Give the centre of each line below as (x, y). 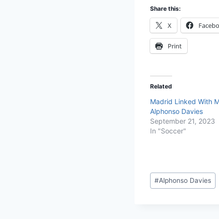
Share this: (165, 8)
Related (161, 86)
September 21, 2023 (183, 121)
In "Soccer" (168, 131)
